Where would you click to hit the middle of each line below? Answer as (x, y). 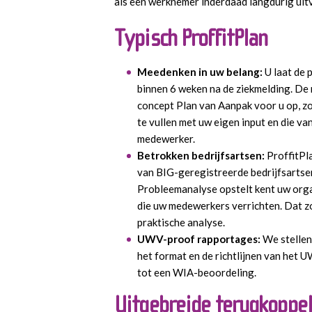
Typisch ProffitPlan (191, 38)
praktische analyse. (181, 222)
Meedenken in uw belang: (201, 71)
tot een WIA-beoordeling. (197, 272)
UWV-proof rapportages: (200, 239)
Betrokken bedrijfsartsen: (202, 155)
